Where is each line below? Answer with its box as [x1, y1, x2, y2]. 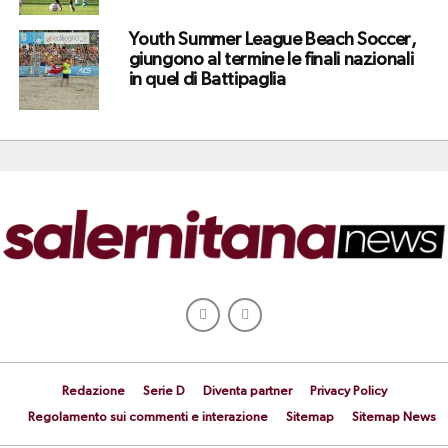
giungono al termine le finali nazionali [128, 50, 414, 69]
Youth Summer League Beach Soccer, [128, 30, 417, 49]
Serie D [142, 385, 185, 399]
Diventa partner [202, 385, 292, 399]
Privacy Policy [309, 385, 387, 399]
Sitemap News [351, 411, 436, 425]
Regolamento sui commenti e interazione [27, 411, 268, 425]
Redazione [61, 385, 125, 399]
